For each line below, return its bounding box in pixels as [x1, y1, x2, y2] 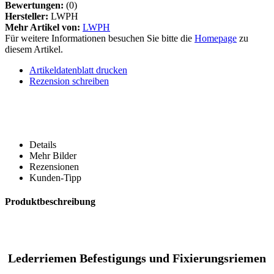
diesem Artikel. [5, 43, 63, 54]
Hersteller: [5, 10, 48, 21]
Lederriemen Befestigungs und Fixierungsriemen [8, 251, 266, 265]
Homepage [194, 32, 237, 43]
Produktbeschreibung [5, 196, 95, 207]
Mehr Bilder [29, 150, 76, 161]
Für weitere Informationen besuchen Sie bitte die [5, 32, 194, 43]
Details [29, 139, 56, 150]
